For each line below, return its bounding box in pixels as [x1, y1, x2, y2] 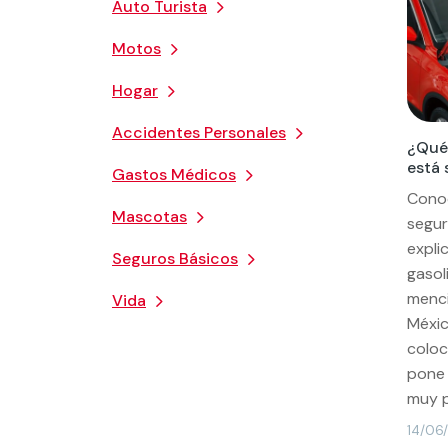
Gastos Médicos [112, 163, 236, 185]
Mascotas [112, 205, 187, 227]
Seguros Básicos [112, 247, 238, 269]
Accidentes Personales [112, 121, 286, 143]
